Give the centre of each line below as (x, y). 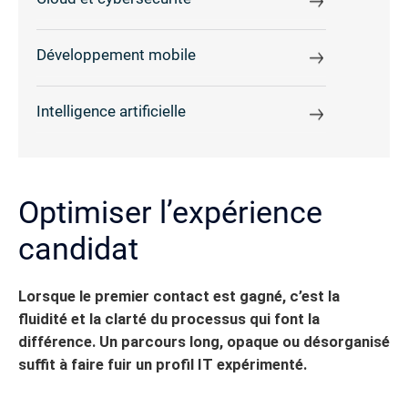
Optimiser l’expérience (170, 212)
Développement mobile (116, 56)
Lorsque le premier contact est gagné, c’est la (179, 296)
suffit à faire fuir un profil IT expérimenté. (163, 364)
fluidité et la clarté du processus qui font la (169, 319)
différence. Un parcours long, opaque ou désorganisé (204, 342)
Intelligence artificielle (111, 112)
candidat (78, 248)
